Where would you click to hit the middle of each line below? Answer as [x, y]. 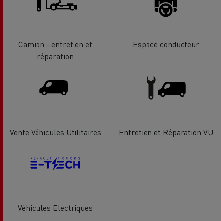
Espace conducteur [166, 44]
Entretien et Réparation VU [166, 132]
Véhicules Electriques [55, 208]
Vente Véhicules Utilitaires [55, 132]
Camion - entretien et [55, 44]
